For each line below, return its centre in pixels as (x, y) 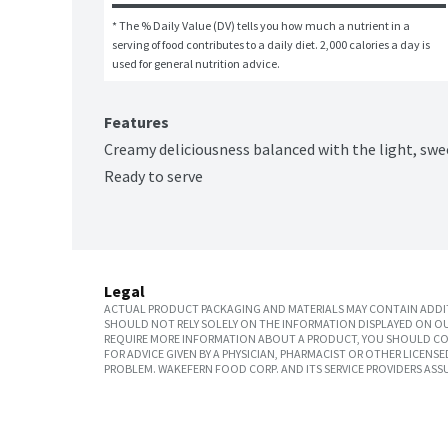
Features (136, 122)
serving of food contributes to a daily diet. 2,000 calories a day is (271, 45)
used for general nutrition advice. (196, 64)
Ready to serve (153, 176)
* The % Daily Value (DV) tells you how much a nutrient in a (261, 26)
